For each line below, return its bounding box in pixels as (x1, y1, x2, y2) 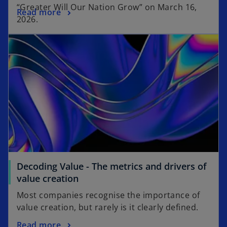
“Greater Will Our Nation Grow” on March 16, (17, 1, 197, 13)
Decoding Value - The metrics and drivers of (17, 160, 207, 173)
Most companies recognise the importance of (17, 190, 200, 201)
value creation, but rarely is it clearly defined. (17, 202, 199, 213)
